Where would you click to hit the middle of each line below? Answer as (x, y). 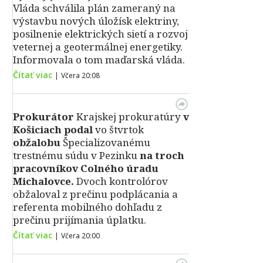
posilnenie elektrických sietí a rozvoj (100, 34)
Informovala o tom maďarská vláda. (99, 60)
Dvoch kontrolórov (121, 181)
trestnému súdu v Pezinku (76, 155)
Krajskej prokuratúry (130, 117)
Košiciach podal (54, 129)
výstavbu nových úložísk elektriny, (96, 21)
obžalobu (38, 142)
